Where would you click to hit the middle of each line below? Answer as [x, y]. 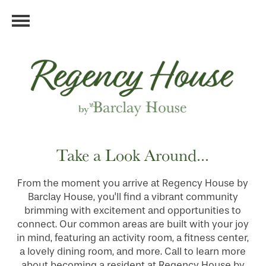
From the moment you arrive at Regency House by [133, 183]
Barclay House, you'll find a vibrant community [133, 197]
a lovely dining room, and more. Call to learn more [133, 252]
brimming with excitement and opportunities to [133, 211]
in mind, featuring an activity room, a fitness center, [133, 238]
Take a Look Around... [133, 155]
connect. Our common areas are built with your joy [133, 224]
